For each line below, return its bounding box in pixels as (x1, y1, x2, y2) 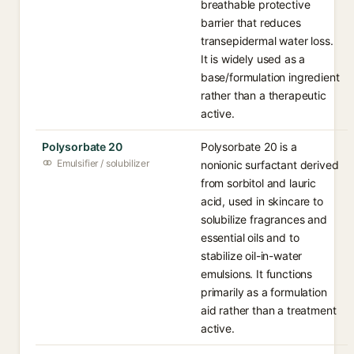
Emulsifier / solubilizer (57, 157, 149, 169)
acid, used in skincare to (201, 194, 323, 208)
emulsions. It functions (201, 267, 313, 281)
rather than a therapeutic (201, 88, 326, 102)
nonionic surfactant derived (201, 158, 339, 171)
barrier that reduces (201, 16, 301, 29)
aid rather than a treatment (201, 303, 337, 317)
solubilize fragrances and (201, 213, 327, 226)
